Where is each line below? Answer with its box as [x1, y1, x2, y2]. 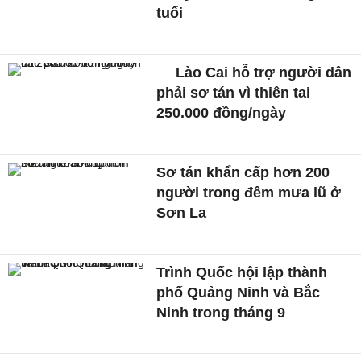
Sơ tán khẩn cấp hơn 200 [156, 164, 330, 180]
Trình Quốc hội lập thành [156, 263, 328, 280]
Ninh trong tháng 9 [156, 304, 286, 321]
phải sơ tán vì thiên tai [156, 85, 311, 102]
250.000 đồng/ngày [156, 105, 287, 122]
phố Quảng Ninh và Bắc [156, 284, 321, 301]
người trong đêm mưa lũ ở [156, 184, 342, 201]
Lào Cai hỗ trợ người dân [172, 64, 352, 81]
